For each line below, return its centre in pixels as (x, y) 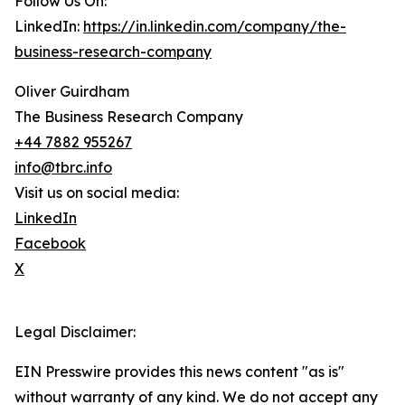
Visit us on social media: (97, 193)
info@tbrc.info (63, 168)
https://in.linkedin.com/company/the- (215, 27)
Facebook (50, 244)
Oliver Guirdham (72, 92)
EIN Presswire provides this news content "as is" (179, 372)
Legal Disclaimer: (75, 332)
